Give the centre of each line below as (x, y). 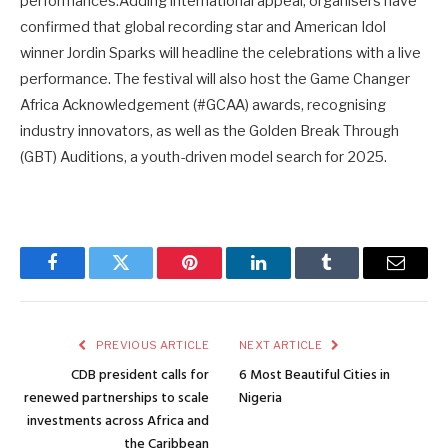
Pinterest (220, 277)
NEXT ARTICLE (282, 345)
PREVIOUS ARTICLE (151, 345)
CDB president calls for (140, 376)
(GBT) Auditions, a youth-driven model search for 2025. (203, 156)
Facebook (85, 277)
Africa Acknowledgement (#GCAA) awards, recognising (203, 104)
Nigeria (260, 399)
